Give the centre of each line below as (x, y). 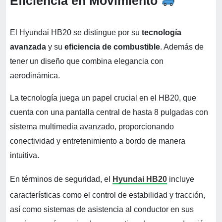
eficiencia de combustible (112, 47)
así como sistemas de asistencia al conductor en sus (102, 209)
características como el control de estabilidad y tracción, (108, 195)
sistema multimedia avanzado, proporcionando (92, 126)
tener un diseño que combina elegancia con (87, 61)
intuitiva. (25, 155)
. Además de (182, 47)
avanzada (28, 47)
